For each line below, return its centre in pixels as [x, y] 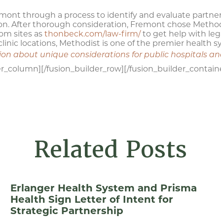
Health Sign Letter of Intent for [92, 199]
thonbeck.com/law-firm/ [92, 34]
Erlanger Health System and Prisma [103, 188]
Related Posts [110, 149]
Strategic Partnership [67, 211]
